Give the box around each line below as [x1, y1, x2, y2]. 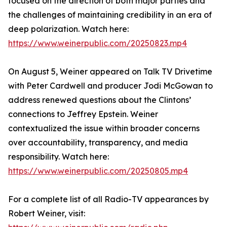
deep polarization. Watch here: [8, 24, 129, 34]
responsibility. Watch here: [8, 152, 109, 162]
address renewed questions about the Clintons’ [8, 95, 191, 105]
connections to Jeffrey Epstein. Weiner [8, 109, 158, 119]
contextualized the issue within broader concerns [8, 123, 200, 133]
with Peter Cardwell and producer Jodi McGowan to [8, 81, 213, 91]
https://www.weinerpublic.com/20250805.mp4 [8, 166, 188, 176]
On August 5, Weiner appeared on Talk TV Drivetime [8, 66, 212, 77]
